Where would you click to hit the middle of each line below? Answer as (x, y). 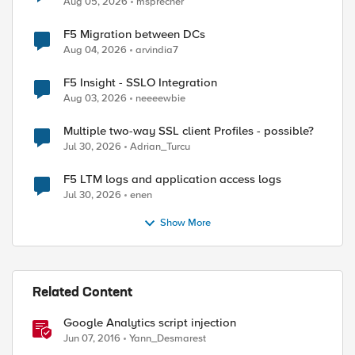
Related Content (82, 293)
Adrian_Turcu (160, 147)
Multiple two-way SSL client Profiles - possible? (189, 131)
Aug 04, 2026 (95, 50)
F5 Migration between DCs (134, 34)
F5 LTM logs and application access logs (172, 179)
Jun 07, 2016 (92, 338)
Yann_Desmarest (168, 338)
